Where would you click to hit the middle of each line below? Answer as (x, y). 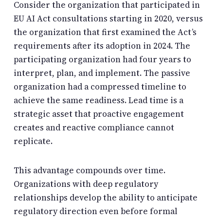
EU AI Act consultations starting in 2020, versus (108, 19)
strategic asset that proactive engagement (99, 114)
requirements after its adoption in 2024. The (102, 46)
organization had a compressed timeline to (100, 87)
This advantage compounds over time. (90, 170)
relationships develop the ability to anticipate (106, 197)
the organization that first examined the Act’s (105, 32)
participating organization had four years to (102, 60)
